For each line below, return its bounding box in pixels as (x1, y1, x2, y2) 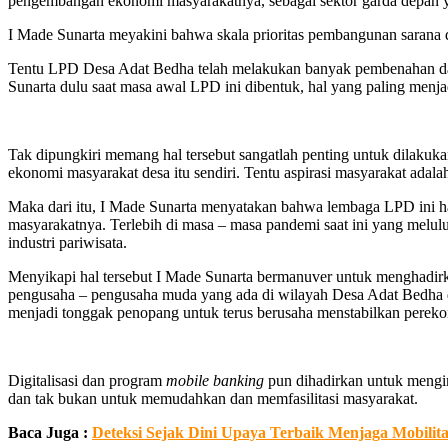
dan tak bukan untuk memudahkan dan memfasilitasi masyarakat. (8, 389, 418, 407)
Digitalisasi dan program (8, 371, 166, 389)
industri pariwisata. (8, 233, 127, 251)
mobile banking (166, 371, 264, 389)
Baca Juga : (8, 423, 92, 441)
